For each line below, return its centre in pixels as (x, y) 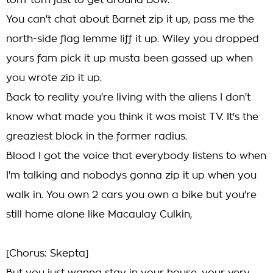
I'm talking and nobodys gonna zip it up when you (131, 175)
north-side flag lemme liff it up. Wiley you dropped (133, 39)
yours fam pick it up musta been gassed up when (129, 58)
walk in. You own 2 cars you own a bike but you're (131, 195)
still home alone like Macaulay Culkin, (99, 214)
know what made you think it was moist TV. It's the (132, 117)
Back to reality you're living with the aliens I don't (128, 97)
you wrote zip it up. (54, 78)
